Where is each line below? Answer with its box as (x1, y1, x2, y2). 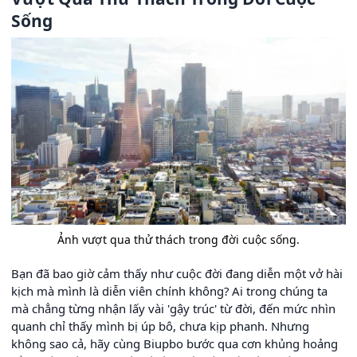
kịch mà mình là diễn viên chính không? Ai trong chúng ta (11, 282, 328, 299)
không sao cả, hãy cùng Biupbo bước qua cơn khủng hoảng (11, 335, 338, 351)
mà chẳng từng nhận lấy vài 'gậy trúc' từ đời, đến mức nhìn (11, 300, 335, 316)
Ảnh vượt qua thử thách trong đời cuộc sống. (57, 231, 300, 247)
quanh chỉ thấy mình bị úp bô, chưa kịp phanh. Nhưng (11, 317, 309, 334)
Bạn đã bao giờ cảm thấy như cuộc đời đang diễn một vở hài (11, 265, 343, 281)
